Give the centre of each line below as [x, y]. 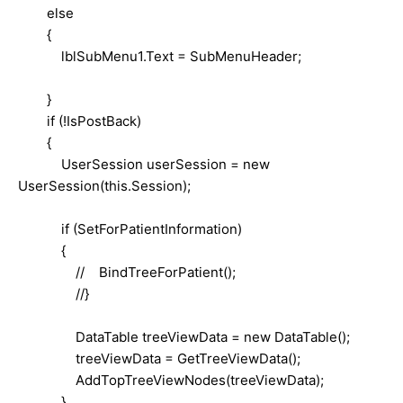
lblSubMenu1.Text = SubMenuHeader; [160, 56]
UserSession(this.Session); [104, 185]
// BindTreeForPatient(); [127, 272]
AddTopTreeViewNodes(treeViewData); [171, 380]
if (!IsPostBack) [80, 121]
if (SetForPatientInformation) [130, 228]
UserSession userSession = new [144, 164]
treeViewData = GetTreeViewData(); [159, 358]
